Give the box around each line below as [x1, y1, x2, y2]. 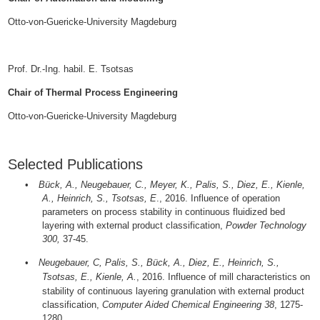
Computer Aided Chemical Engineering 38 [102, 299, 275, 311]
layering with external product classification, [42, 220, 226, 231]
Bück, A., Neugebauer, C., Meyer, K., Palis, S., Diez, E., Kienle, [39, 179, 306, 191]
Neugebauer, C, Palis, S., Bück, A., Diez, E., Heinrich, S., [39, 257, 280, 269]
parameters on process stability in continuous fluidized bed [42, 206, 286, 218]
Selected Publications [8, 156, 144, 172]
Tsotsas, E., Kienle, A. [42, 271, 137, 283]
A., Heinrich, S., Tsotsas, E [42, 193, 157, 204]
